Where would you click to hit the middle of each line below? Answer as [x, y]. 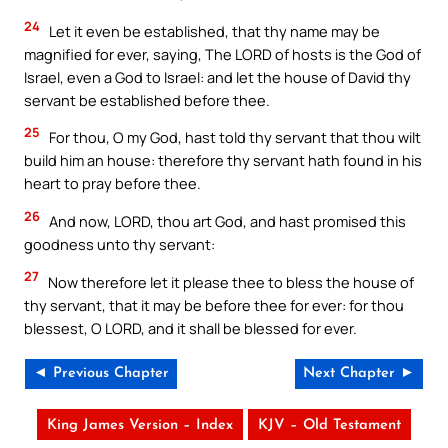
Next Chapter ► [359, 374]
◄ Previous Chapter [101, 374]
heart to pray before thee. [112, 183]
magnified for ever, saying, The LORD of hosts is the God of [222, 53]
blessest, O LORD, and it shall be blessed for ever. [190, 327]
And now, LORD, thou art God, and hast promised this [226, 221]
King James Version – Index [140, 426]
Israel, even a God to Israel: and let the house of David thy [217, 76]
